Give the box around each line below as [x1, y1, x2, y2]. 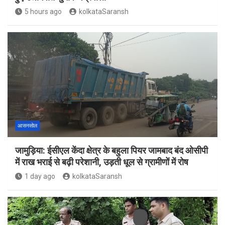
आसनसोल [18, 123, 37, 130]
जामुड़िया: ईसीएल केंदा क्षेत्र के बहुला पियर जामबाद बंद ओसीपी [15, 145, 208, 156]
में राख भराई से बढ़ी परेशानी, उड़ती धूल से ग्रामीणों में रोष [15, 157, 188, 168]
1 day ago [25, 172, 55, 181]
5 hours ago [25, 8, 62, 16]
